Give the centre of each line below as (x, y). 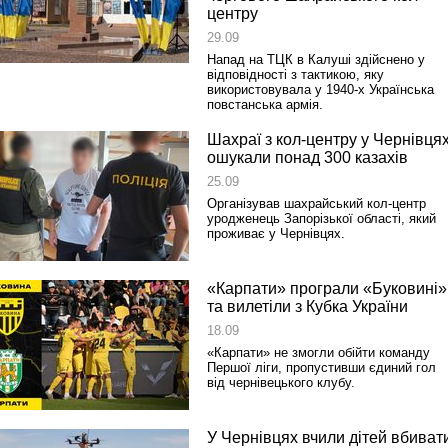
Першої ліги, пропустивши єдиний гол (321, 367)
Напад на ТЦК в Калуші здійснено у (316, 59)
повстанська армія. (265, 104)
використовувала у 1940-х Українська (320, 89)
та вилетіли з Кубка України (307, 306)
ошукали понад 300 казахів (307, 157)
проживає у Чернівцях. (276, 233)
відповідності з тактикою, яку (295, 74)
